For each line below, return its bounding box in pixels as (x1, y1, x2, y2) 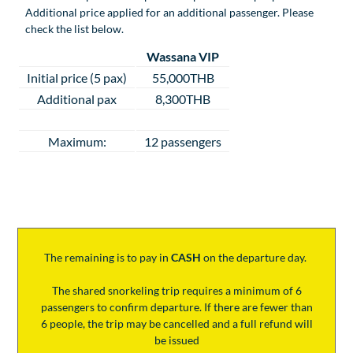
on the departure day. (203, 251, 309, 265)
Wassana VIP (147, 49, 220, 65)
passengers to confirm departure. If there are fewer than (40, 300, 313, 314)
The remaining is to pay (44, 251, 157, 265)
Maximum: (47, 134, 106, 150)
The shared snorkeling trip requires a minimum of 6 (51, 284, 302, 298)
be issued (154, 333, 199, 347)
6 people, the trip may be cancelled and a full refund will (40, 317, 313, 331)
